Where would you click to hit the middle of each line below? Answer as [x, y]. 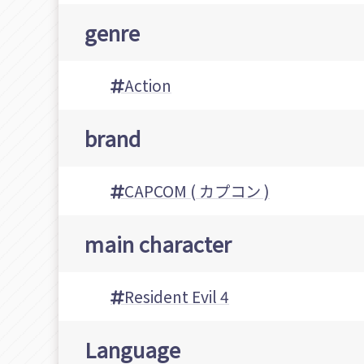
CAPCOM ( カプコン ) [197, 191]
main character [158, 244]
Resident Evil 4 [177, 297]
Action [148, 86]
